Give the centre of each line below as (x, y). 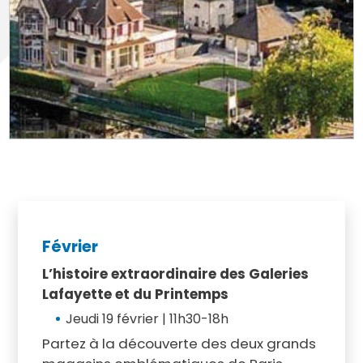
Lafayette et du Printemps (135, 294)
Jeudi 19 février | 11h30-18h (147, 318)
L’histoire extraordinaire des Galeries (175, 273)
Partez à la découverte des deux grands (179, 343)
